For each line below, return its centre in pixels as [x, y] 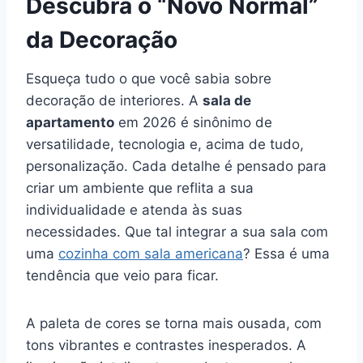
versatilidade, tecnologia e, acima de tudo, [165, 144]
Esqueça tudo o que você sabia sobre [149, 78]
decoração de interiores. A [114, 100]
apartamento [70, 122]
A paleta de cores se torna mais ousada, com [174, 323]
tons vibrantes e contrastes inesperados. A [166, 345]
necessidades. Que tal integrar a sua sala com [177, 231]
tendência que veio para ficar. [122, 275]
